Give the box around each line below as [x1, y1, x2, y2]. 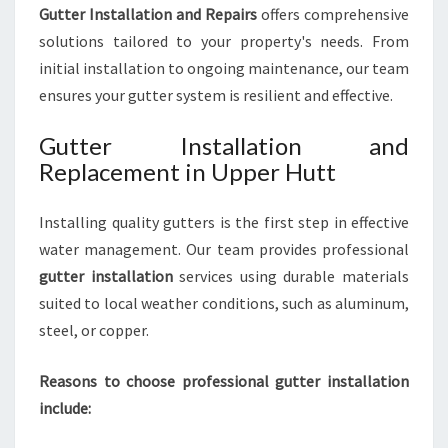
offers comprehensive [257, 4, 409, 24]
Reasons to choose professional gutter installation [39, 371, 409, 391]
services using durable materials [172, 266, 410, 286]
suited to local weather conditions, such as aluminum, [39, 293, 409, 313]
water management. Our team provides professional [39, 239, 409, 259]
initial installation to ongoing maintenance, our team [39, 58, 409, 78]
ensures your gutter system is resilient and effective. [39, 85, 393, 105]
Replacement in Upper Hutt [39, 157, 336, 186]
